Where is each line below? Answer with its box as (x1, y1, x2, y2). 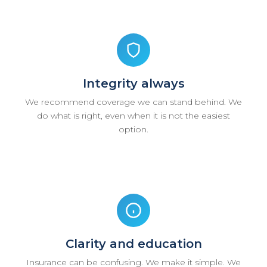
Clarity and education (65, 236, 202, 251)
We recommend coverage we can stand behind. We (25, 96, 242, 107)
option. (119, 123, 148, 135)
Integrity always (82, 76, 185, 91)
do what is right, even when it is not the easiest (37, 110, 230, 121)
